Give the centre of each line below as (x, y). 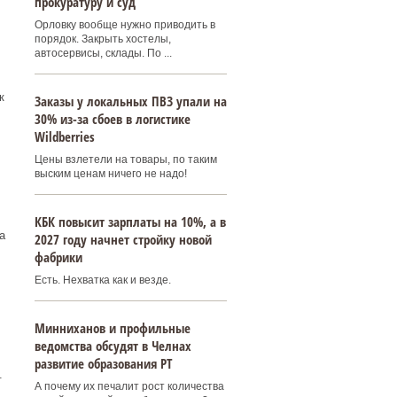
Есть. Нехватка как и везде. (102, 280)
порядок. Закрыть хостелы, (102, 39)
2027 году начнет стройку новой (123, 239)
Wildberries (64, 136)
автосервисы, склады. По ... (103, 53)
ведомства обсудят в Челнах (113, 346)
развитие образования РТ (103, 363)
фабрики (58, 257)
